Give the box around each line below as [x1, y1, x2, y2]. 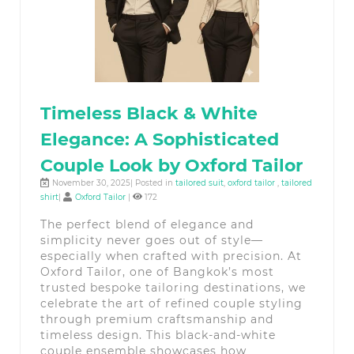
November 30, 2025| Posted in [50, 177, 175, 188]
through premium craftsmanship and [40, 311, 273, 326]
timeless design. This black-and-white [40, 327, 276, 342]
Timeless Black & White [40, 102, 258, 124]
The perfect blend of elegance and [40, 217, 254, 232]
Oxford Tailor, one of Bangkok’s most [40, 264, 274, 279]
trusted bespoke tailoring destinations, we [40, 280, 306, 295]
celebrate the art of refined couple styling [40, 296, 303, 311]
